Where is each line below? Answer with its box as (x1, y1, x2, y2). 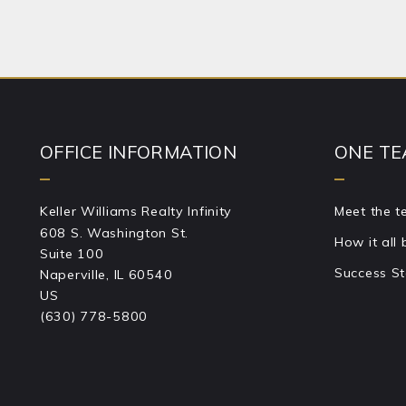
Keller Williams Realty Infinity (40, 203, 233, 220)
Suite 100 (40, 246, 104, 263)
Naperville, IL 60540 (40, 266, 173, 284)
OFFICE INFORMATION (40, 140, 237, 163)
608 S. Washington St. (40, 225, 189, 242)
